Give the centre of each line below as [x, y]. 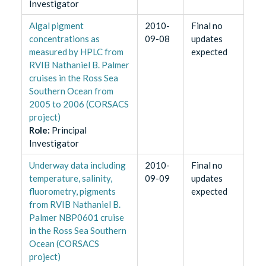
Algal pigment [56, 25]
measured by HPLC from [76, 51]
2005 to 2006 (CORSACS [79, 104]
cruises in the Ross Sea [73, 77]
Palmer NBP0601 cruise [76, 217]
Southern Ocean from [71, 91]
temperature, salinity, [70, 178]
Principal [69, 130]
